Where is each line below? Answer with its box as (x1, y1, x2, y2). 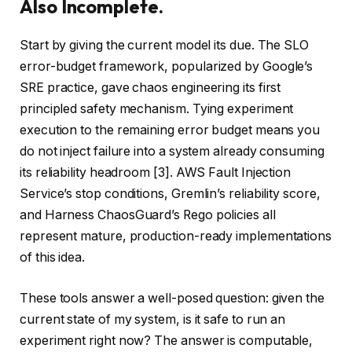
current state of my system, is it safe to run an (20, 311, 286, 327)
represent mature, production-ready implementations (20, 229, 332, 244)
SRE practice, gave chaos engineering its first (20, 80, 281, 96)
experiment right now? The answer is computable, (20, 332, 313, 348)
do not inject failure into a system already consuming (20, 144, 324, 159)
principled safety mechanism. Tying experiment (20, 101, 294, 117)
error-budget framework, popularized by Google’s (20, 59, 313, 75)
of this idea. (20, 250, 85, 266)
